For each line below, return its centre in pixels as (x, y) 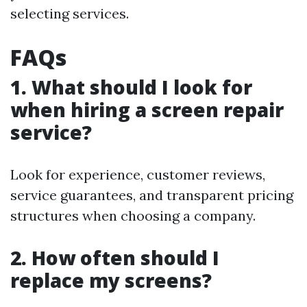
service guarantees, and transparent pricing (152, 195)
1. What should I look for (131, 87)
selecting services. (70, 13)
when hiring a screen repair (147, 110)
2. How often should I (115, 258)
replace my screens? (111, 280)
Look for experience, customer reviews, (138, 174)
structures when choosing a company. (133, 216)
